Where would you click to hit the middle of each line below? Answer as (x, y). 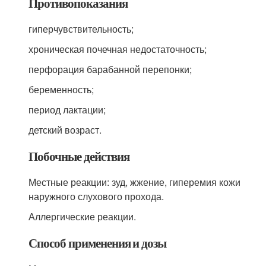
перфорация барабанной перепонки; (110, 69)
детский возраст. (65, 130)
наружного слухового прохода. (96, 196)
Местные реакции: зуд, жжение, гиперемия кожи (135, 182)
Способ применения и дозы (98, 243)
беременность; (61, 89)
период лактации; (67, 110)
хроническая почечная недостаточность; (118, 49)
